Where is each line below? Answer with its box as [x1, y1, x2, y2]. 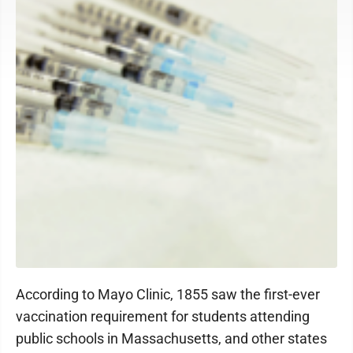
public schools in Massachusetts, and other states [16, 330, 327, 347]
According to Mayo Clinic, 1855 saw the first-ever [16, 286, 320, 303]
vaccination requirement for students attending [16, 308, 310, 325]
